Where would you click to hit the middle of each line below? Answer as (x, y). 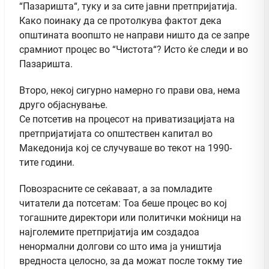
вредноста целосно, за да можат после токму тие (131, 261)
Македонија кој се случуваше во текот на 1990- (125, 148)
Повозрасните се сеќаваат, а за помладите (116, 189)
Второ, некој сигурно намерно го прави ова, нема (130, 90)
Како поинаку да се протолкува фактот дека (120, 20)
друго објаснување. (63, 104)
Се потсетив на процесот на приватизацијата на (127, 119)
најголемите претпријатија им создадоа (109, 232)
